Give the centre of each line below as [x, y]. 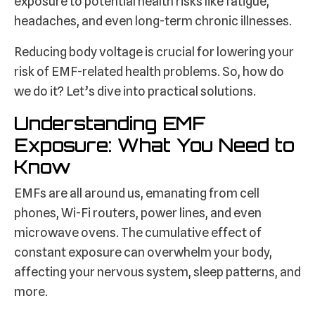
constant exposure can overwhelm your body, [143, 252]
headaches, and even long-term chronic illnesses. [153, 21]
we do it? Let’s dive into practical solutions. [135, 91]
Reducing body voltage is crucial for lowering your [154, 52]
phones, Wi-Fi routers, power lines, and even [138, 213]
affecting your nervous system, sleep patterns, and [157, 272]
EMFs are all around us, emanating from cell [137, 193]
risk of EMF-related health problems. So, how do [149, 72]
